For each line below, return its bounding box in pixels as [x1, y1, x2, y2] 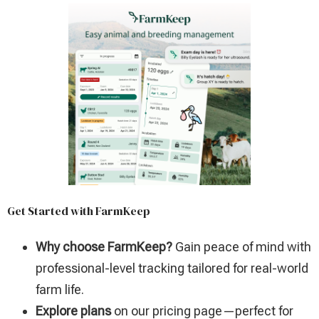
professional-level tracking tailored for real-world [36, 261, 308, 276]
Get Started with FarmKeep [7, 203, 150, 219]
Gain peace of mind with [172, 239, 311, 255]
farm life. [36, 282, 84, 298]
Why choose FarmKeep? [36, 239, 172, 255]
